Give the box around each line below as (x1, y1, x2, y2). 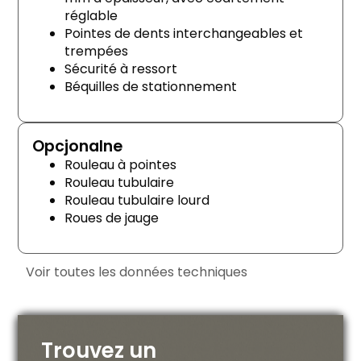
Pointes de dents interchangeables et (64, 23, 303, 43)
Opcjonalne (31, 135, 122, 157)
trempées (64, 41, 128, 60)
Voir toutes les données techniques (26, 263, 248, 282)
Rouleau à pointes (64, 155, 176, 174)
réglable (64, 6, 118, 25)
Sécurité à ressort (64, 59, 177, 78)
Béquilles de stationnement (64, 77, 237, 96)
